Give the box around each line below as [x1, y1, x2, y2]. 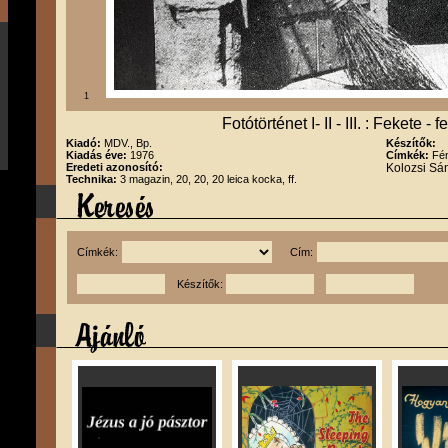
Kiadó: [66, 137, 104, 149]
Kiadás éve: [66, 149, 130, 161]
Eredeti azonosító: [66, 161, 163, 173]
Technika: [66, 173, 120, 185]
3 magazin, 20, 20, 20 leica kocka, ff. [120, 173, 297, 185]
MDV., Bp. [104, 137, 152, 149]
